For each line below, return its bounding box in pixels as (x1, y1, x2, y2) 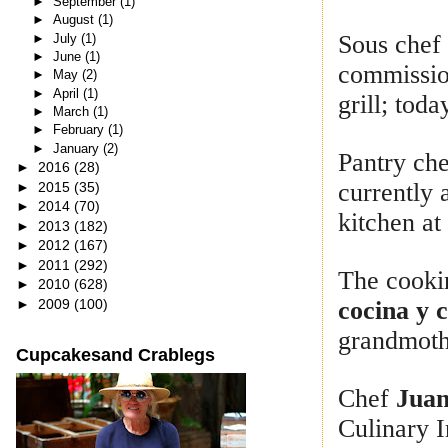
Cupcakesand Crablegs (15, 344, 215, 365)
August (52, 12, 98, 28)
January (52, 140, 103, 156)
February (52, 122, 108, 138)
